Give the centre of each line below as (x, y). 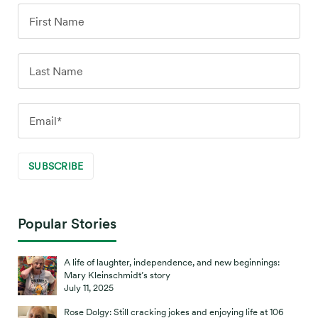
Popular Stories (67, 224)
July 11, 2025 (89, 288)
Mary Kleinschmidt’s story (117, 275)
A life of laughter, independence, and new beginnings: (172, 262)
